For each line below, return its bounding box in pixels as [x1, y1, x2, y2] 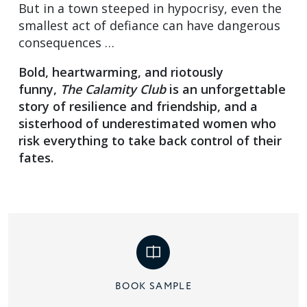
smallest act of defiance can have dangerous [19, 17, 280, 34]
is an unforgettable [169, 81, 286, 98]
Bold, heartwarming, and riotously [19, 64, 223, 81]
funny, [19, 81, 60, 98]
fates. [19, 149, 53, 167]
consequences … [19, 34, 114, 51]
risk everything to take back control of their [19, 132, 282, 149]
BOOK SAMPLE [114, 280, 193, 293]
